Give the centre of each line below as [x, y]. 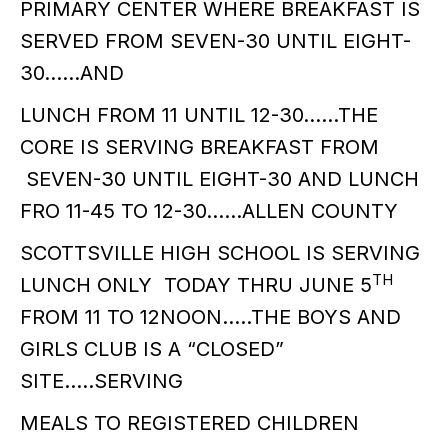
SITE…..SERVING [101, 381]
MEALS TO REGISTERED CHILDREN [189, 423]
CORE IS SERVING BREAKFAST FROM [199, 147]
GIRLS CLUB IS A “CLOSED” [152, 349]
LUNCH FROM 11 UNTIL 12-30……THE [199, 115]
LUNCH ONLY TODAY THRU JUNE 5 [196, 285]
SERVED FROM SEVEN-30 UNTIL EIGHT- [215, 41]
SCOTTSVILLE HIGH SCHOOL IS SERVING [220, 253]
